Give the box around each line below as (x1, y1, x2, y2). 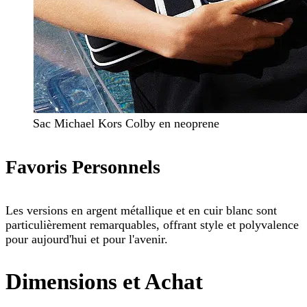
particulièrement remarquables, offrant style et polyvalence (5, 218, 299, 232)
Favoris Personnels (5, 156, 160, 177)
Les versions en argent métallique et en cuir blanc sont (5, 204, 277, 218)
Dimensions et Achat (5, 269, 203, 295)
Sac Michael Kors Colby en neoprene (33, 116, 219, 130)
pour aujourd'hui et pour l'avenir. (5, 232, 168, 247)
